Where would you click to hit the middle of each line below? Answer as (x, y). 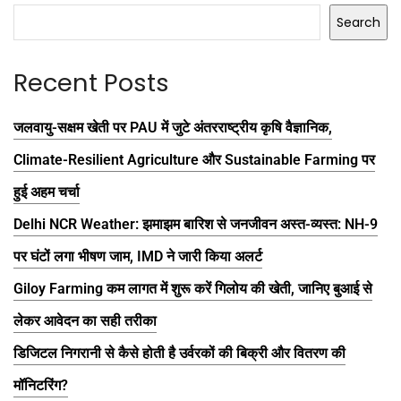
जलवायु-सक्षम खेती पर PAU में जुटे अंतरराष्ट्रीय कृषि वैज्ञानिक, (173, 127)
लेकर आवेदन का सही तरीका (85, 320)
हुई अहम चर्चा (47, 192)
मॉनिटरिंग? (41, 385)
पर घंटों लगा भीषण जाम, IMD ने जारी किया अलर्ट (138, 256)
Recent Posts (91, 83)
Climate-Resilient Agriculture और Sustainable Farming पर (194, 159)
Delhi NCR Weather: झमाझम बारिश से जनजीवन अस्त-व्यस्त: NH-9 (196, 224)
